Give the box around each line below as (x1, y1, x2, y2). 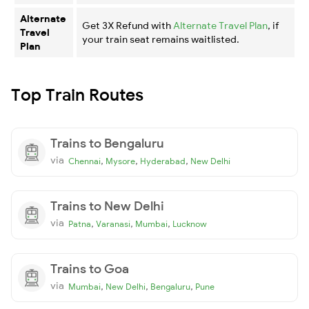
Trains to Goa (50, 260, 129, 277)
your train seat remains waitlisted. (82, 32, 239, 46)
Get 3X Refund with (82, 19, 173, 32)
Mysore (106, 155, 135, 166)
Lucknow (172, 218, 207, 229)
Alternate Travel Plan (173, 19, 268, 32)
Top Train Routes (11, 83, 143, 105)
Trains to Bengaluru (50, 134, 164, 151)
